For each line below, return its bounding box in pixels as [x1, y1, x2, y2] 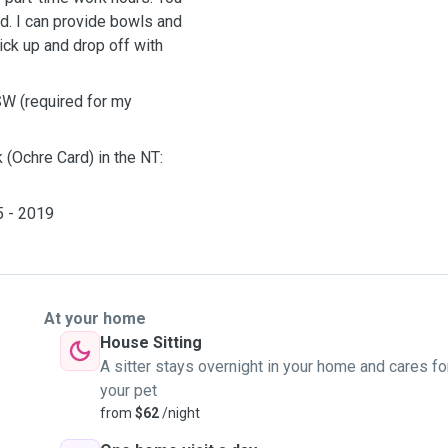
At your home [44, 309, 146, 328]
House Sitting [100, 333, 202, 352]
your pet [100, 381, 157, 400]
